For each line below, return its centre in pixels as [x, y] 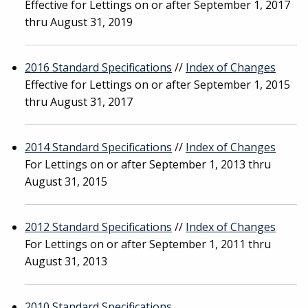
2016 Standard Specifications [98, 67]
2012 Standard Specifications [98, 227]
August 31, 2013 [66, 261]
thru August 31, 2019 [79, 22]
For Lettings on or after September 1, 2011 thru [148, 244]
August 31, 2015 [66, 181]
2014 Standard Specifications [98, 147]
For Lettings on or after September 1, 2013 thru [148, 164]
